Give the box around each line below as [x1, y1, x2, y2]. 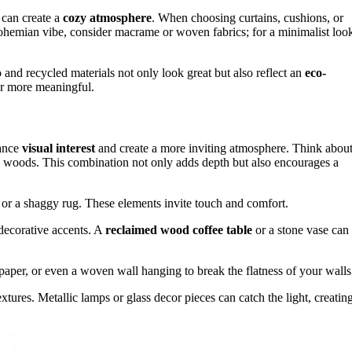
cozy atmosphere [63, 10, 152, 24]
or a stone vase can [252, 223, 349, 237]
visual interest [22, 141, 95, 156]
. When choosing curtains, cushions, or [152, 10, 343, 24]
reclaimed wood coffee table [105, 223, 252, 237]
